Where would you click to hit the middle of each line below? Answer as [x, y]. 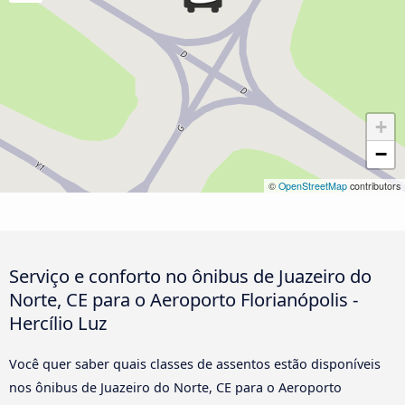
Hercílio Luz [58, 322]
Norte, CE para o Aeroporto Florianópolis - [184, 299]
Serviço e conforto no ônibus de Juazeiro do [190, 275]
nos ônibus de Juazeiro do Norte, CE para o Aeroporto [175, 387]
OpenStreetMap [313, 185]
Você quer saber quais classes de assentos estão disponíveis [195, 363]
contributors [374, 185]
